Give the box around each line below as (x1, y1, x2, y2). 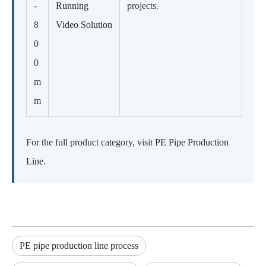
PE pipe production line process (20, 240, 138, 251)
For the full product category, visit (26, 137, 155, 147)
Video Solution (56, 19, 112, 30)
